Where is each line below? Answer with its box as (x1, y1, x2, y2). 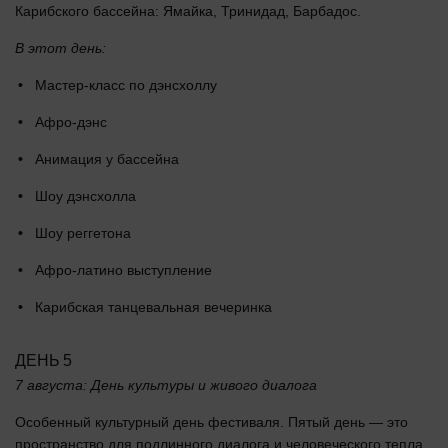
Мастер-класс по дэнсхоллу (35, 76, 217, 93)
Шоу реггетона (35, 224, 131, 241)
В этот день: (15, 39, 106, 56)
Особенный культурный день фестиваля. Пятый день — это (15, 413, 408, 430)
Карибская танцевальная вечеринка (35, 298, 272, 315)
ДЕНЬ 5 (15, 351, 73, 369)
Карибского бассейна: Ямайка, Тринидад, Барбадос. (15, 2, 361, 19)
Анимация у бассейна (35, 150, 179, 167)
